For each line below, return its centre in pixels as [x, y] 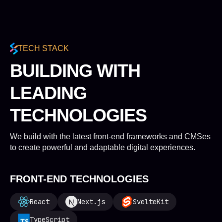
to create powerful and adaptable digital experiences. [103, 147]
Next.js [91, 202]
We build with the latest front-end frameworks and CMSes [110, 137]
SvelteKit [151, 202]
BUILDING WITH [75, 71]
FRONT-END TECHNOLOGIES [79, 179]
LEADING [48, 93]
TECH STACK [43, 48]
